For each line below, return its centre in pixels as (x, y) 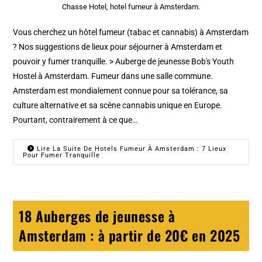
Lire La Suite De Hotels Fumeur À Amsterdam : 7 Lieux (131, 149)
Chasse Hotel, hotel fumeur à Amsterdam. (131, 7)
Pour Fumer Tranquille (62, 156)
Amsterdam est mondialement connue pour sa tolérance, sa (121, 91)
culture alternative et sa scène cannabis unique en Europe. (118, 106)
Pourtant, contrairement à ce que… (75, 120)
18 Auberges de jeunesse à (97, 216)
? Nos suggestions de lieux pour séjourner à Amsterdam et (118, 47)
